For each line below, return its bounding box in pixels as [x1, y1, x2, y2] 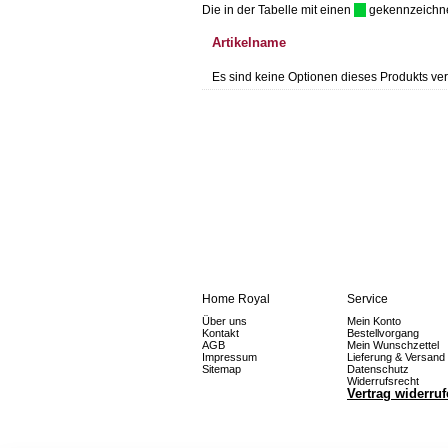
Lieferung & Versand [347, 351, 445, 363]
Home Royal [202, 292, 270, 306]
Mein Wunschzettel [347, 339, 439, 351]
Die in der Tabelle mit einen [202, 3, 354, 17]
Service [347, 292, 388, 306]
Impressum [202, 351, 257, 363]
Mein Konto [347, 315, 401, 327]
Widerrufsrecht [347, 375, 419, 387]
